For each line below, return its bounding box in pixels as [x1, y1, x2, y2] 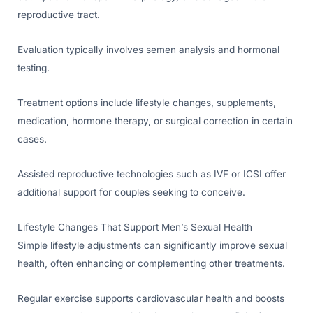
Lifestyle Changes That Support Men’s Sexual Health [17, 221, 252, 233]
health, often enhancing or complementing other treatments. [17, 258, 285, 270]
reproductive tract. [17, 9, 100, 21]
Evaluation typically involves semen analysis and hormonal [17, 44, 279, 56]
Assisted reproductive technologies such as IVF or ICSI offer [17, 168, 286, 180]
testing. [17, 62, 50, 74]
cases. [17, 133, 47, 145]
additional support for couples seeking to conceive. [17, 187, 245, 198]
